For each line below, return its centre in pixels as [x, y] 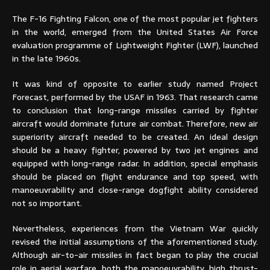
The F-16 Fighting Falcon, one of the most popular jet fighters [135, 18]
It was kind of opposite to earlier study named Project [135, 83]
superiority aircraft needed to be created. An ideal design [135, 137]
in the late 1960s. [46, 58]
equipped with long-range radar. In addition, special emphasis [135, 163]
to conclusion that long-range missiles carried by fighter [135, 110]
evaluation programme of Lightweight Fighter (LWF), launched [135, 45]
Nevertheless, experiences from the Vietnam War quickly [135, 228]
